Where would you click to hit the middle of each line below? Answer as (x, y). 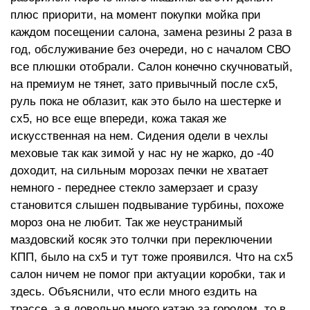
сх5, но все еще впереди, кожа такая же (118, 119)
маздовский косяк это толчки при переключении (142, 240)
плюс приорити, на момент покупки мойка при (136, 15)
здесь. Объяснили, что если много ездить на (134, 292)
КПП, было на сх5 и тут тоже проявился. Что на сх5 (152, 257)
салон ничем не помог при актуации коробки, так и (148, 274)
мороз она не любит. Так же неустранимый (127, 222)
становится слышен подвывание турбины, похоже (147, 205)
